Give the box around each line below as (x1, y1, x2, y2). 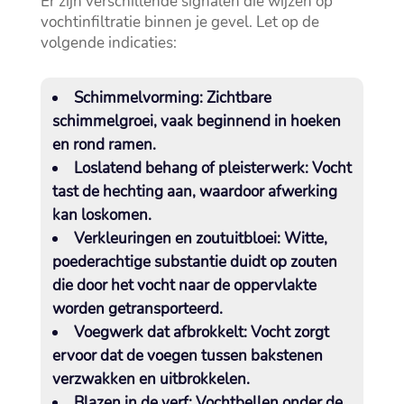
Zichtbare (202, 87, 271, 109)
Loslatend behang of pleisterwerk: (73, 158, 308, 179)
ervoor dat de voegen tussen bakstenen (51, 345, 323, 367)
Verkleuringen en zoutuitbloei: (73, 228, 280, 250)
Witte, (280, 228, 327, 250)
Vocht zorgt (246, 322, 329, 344)
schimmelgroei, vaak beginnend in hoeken (51, 111, 341, 133)
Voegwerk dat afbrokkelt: (73, 322, 247, 344)
